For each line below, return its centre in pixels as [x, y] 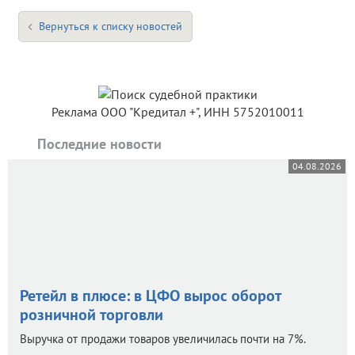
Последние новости [99, 144]
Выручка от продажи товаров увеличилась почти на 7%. [163, 339]
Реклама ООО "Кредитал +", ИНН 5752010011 [177, 112]
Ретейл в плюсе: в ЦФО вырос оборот [150, 296]
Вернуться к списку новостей [111, 27]
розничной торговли [92, 315]
